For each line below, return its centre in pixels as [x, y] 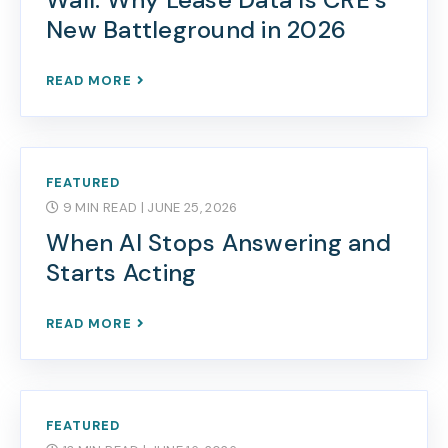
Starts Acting [121, 272]
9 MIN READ [100, 207]
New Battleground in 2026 [196, 29]
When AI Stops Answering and [218, 242]
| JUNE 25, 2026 [189, 207]
